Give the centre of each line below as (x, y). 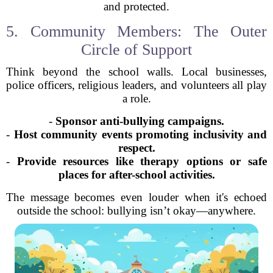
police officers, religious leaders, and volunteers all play (136, 85)
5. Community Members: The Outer (136, 31)
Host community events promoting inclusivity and (140, 134)
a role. (136, 98)
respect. (136, 148)
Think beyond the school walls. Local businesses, (136, 72)
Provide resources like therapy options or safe (142, 161)
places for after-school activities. (136, 175)
